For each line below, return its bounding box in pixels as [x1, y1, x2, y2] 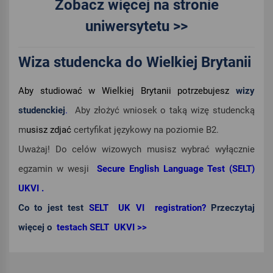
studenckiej [18, 105, 65, 116]
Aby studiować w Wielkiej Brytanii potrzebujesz [18, 85, 236, 97]
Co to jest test [18, 202, 89, 214]
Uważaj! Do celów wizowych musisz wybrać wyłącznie [18, 144, 255, 155]
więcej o [18, 222, 54, 233]
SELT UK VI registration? [88, 202, 211, 214]
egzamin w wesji [18, 163, 97, 175]
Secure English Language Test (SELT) [97, 163, 255, 175]
